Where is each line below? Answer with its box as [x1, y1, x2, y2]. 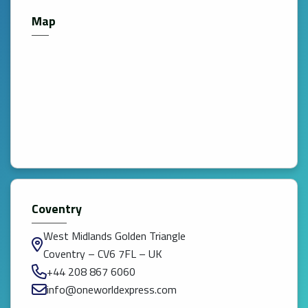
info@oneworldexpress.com [47, 281, 177, 298]
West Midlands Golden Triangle [43, 228, 186, 245]
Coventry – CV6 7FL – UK [43, 245, 162, 263]
